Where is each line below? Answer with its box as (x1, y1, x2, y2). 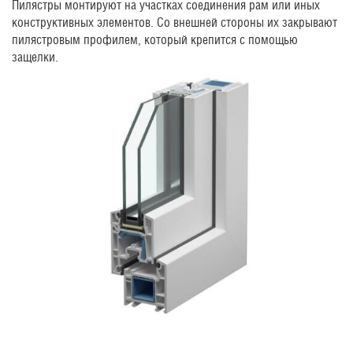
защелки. (12, 49, 58, 65)
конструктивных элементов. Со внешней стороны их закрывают (12, 14, 337, 30)
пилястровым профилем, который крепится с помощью (12, 32, 298, 47)
